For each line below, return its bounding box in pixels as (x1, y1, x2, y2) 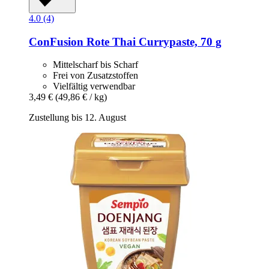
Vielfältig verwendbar (53, 81, 135, 92)
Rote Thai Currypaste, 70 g (83, 35, 222, 48)
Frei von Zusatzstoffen (53, 70, 138, 81)
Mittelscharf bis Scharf (53, 59, 138, 70)
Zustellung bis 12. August (29, 112, 126, 123)
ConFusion (29, 35, 83, 48)
